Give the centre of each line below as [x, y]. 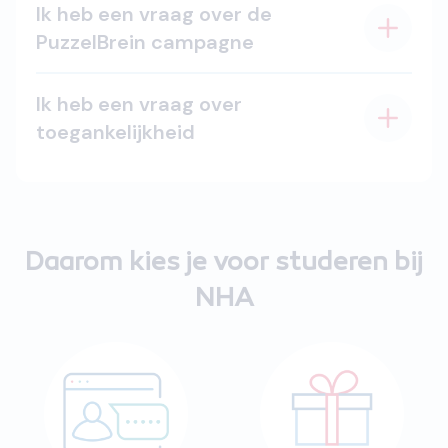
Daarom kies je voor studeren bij [224, 264]
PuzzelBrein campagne [145, 42]
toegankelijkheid [115, 132]
